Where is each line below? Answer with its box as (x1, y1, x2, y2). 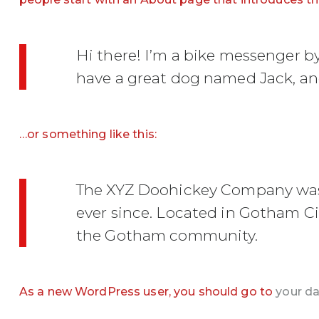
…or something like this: (19, 127, 157, 141)
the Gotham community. (75, 226, 258, 244)
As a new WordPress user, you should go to (19, 285, 276, 298)
